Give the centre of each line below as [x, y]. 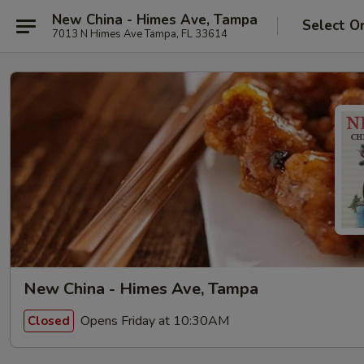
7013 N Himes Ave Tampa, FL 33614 [140, 34]
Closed [49, 321]
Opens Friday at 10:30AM [153, 321]
